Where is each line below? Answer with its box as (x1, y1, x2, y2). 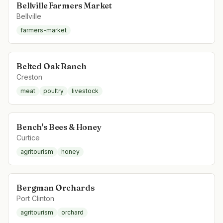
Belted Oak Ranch (16, 61, 87, 71)
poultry (43, 87, 64, 95)
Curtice (16, 133, 40, 142)
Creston (16, 73, 42, 81)
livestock (72, 87, 99, 95)
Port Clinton (16, 194, 54, 203)
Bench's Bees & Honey (16, 122, 102, 132)
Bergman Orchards (16, 183, 95, 193)
